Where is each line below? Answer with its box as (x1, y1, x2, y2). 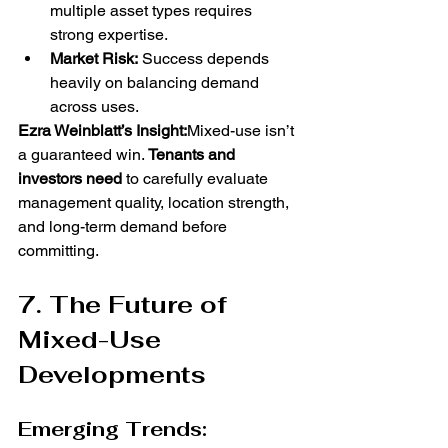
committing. (18, 241, 99, 261)
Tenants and (148, 145, 239, 165)
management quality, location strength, (18, 193, 293, 213)
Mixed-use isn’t (187, 121, 298, 141)
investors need (18, 169, 122, 189)
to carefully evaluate (122, 169, 272, 189)
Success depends (138, 49, 273, 69)
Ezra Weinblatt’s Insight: (18, 121, 187, 141)
